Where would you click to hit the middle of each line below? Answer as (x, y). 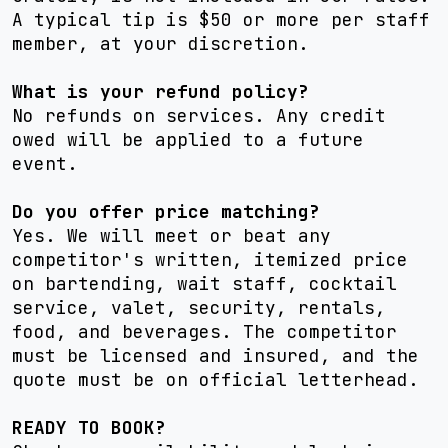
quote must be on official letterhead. (215, 379)
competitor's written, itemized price (210, 259)
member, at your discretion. (160, 43)
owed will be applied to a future (188, 139)
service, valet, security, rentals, (199, 307)
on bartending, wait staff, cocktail (204, 283)
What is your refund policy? (160, 91)
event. (45, 163)
